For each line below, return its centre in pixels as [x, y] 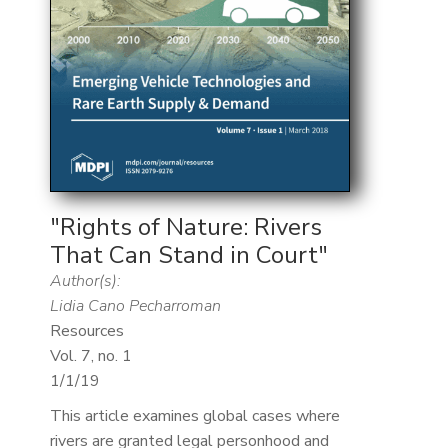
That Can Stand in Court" [188, 255]
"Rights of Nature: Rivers [185, 227]
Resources [86, 331]
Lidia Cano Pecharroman [135, 306]
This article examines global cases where [194, 416]
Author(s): [85, 281]
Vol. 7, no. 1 [90, 356]
